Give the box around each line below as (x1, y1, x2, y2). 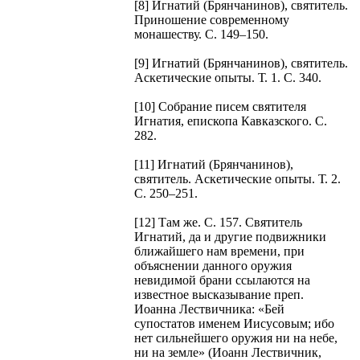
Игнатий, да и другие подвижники (134, 229, 326, 243)
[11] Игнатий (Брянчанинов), (134, 157, 293, 171)
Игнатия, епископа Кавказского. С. (134, 113, 327, 128)
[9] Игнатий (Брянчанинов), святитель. (134, 55, 348, 70)
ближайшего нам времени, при (134, 243, 305, 258)
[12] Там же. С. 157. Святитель (134, 215, 302, 229)
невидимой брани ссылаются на (134, 272, 310, 287)
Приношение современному (134, 12, 289, 27)
